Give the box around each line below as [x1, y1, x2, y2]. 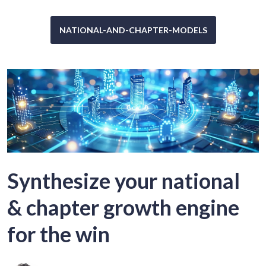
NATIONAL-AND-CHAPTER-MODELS [59, 25, 207, 35]
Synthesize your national [7, 167, 240, 194]
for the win [7, 221, 110, 248]
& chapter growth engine [7, 194, 240, 221]
